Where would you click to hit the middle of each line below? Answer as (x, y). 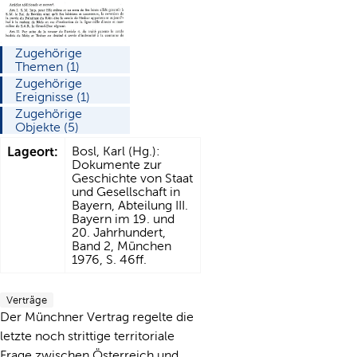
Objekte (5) (47, 127)
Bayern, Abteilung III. (130, 205)
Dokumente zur (117, 164)
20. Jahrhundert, (119, 232)
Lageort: (33, 151)
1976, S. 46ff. (109, 259)
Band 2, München (122, 245)
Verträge (27, 300)
